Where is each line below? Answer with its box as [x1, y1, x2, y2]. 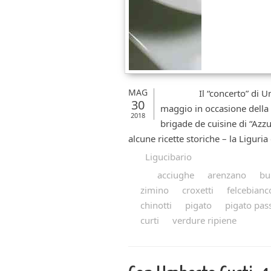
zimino [140, 184, 169, 196]
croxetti [182, 184, 214, 196]
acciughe [157, 169, 194, 181]
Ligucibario [145, 151, 192, 163]
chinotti [140, 199, 172, 211]
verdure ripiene [172, 214, 237, 226]
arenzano [207, 169, 246, 181]
